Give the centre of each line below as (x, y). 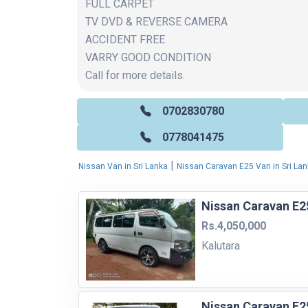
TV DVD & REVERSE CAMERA (158, 21)
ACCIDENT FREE (126, 39)
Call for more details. (135, 75)
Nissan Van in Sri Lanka (123, 166)
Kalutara (220, 245)
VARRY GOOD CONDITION (150, 57)
